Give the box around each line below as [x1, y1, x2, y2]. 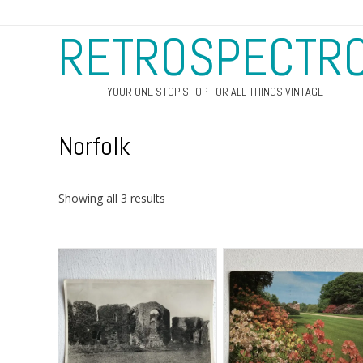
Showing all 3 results [58, 190, 165, 206]
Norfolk [58, 130, 130, 162]
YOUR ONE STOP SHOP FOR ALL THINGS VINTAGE [106, 84, 323, 99]
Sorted [164, 189, 199, 205]
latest [164, 223, 194, 239]
